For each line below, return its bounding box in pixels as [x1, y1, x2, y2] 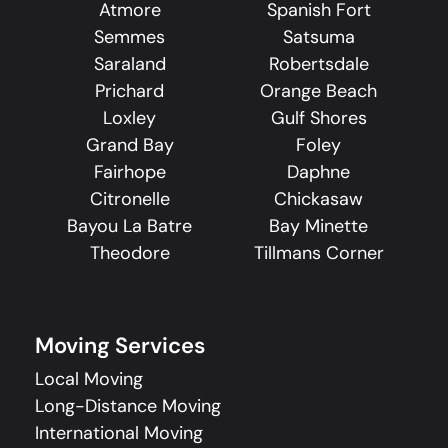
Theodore [89, 241, 170, 266]
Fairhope [93, 160, 166, 185]
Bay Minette [269, 214, 368, 239]
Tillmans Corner [253, 241, 384, 266]
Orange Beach [260, 79, 377, 104]
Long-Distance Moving [35, 394, 221, 419]
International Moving [35, 421, 203, 446]
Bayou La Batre [67, 214, 192, 239]
